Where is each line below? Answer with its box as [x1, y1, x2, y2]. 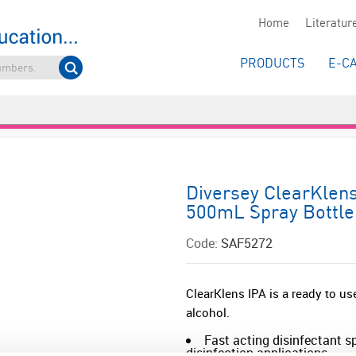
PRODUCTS [240, 57, 304, 71]
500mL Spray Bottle [186, 203, 354, 223]
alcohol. [186, 304, 230, 320]
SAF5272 [221, 234, 273, 252]
